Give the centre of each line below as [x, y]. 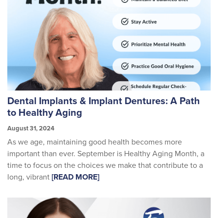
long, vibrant [29, 177]
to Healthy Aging [45, 113]
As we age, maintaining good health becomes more [95, 142]
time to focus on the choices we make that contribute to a [105, 166]
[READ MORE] [75, 177]
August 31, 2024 [31, 128]
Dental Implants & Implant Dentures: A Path [104, 101]
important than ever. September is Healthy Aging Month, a [106, 154]
